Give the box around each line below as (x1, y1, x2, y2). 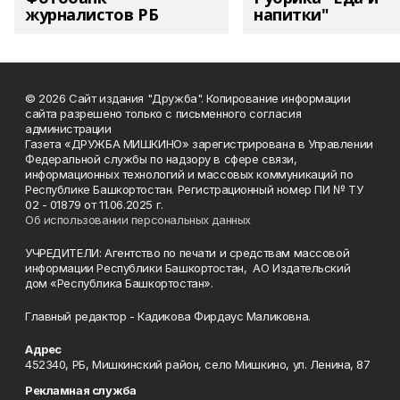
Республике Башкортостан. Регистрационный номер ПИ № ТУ (25, 182, 363, 196)
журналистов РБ (25, 4, 159, 25)
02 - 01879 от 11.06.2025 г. (25, 197, 163, 212)
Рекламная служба (25, 383, 137, 397)
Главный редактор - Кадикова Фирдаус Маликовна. (25, 309, 311, 323)
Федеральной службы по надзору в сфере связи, (25, 152, 297, 166)
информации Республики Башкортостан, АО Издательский (25, 261, 351, 275)
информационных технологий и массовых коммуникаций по (25, 167, 354, 181)
